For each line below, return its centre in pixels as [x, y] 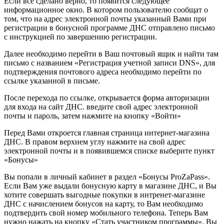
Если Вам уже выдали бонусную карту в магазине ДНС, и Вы [110, 185]
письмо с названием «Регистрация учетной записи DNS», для [109, 62]
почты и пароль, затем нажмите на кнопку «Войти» [92, 115]
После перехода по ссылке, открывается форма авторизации [107, 97]
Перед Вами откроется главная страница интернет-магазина [107, 132]
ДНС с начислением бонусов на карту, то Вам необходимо [103, 203]
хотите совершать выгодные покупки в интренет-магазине [104, 194]
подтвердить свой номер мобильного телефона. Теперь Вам [106, 212]
